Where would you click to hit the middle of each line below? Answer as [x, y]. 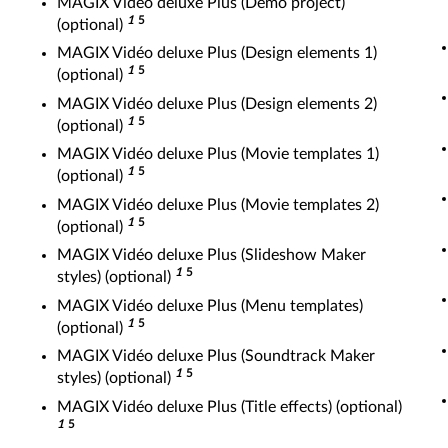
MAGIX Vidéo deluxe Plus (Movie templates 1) [218, 154]
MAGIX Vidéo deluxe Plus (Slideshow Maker [211, 255]
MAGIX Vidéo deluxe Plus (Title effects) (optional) [229, 406]
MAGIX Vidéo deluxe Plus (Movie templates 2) [218, 204]
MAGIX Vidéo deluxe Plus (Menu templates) [210, 305]
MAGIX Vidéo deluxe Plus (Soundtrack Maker [216, 356]
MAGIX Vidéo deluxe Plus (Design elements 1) [217, 53]
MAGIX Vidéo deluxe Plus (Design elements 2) [217, 103]
